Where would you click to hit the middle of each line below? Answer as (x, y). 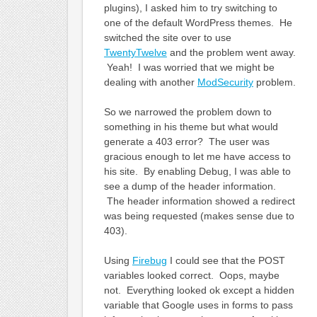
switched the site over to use (167, 37)
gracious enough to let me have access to (197, 156)
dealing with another (150, 82)
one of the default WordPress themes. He (198, 22)
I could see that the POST (226, 260)
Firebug (149, 260)
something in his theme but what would (191, 126)
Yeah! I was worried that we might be (189, 67)
